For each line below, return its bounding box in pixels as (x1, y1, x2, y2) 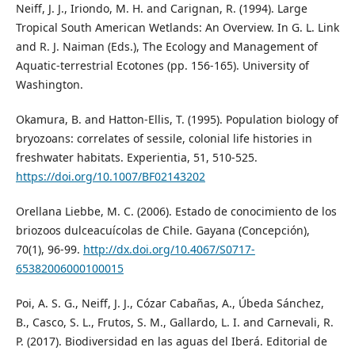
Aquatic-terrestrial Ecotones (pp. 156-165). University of (15, 57, 309, 73)
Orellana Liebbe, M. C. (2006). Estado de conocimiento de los (15, 204, 337, 219)
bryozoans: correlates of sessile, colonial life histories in (15, 131, 312, 146)
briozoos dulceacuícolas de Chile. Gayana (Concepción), (15, 223, 310, 239)
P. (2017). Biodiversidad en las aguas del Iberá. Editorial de (15, 334, 327, 349)
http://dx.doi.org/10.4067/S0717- (82, 242, 255, 258)
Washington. (15, 76, 83, 92)
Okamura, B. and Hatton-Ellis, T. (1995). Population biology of (15, 112, 338, 127)
